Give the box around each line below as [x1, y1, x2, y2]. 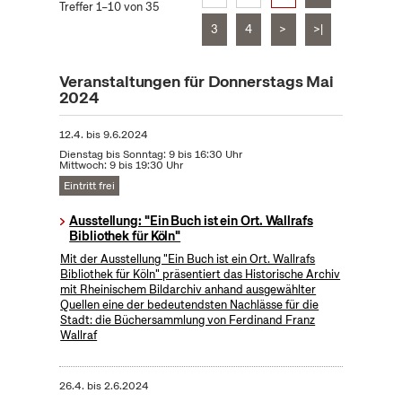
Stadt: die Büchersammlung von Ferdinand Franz [60, 312, 316, 328]
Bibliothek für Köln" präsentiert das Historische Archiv [60, 267, 341, 283]
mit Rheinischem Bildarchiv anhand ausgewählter [60, 282, 317, 298]
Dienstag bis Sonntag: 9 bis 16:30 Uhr [58, 147, 242, 162]
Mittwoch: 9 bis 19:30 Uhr [58, 158, 183, 173]
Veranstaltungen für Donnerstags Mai [58, 71, 335, 92]
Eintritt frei [63, 179, 115, 194]
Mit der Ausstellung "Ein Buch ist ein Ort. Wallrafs [60, 251, 316, 267]
